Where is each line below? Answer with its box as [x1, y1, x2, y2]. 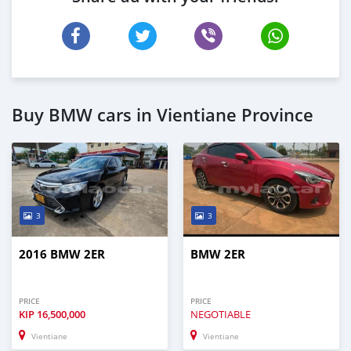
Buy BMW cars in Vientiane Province [12, 103, 313, 127]
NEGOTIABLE [190, 306, 251, 321]
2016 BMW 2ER [19, 245, 105, 262]
